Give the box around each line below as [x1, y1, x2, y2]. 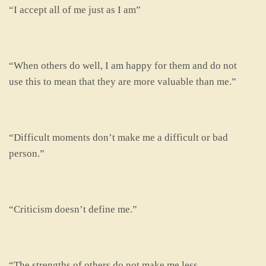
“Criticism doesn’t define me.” [9, 204, 137, 215]
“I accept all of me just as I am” [9, 4, 141, 15]
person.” [9, 148, 45, 159]
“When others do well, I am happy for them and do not [9, 60, 237, 71]
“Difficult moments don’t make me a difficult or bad [9, 132, 228, 143]
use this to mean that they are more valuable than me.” [9, 76, 236, 87]
